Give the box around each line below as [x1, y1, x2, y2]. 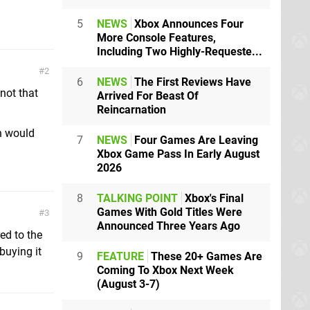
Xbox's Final [182, 192, 244, 205]
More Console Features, [97, 31, 216, 44]
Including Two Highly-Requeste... [97, 45, 262, 58]
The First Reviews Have [131, 75, 251, 89]
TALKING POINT [97, 192, 178, 205]
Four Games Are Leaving [131, 134, 258, 147]
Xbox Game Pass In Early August [97, 147, 259, 161]
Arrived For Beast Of [97, 89, 199, 102]
